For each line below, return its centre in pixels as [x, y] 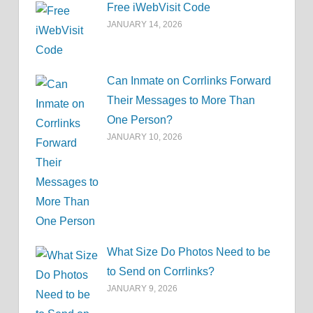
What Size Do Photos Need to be [189, 252]
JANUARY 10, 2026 [145, 137]
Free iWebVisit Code [159, 8]
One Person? [140, 120]
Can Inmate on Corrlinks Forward [189, 81]
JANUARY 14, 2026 [145, 25]
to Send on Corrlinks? [161, 271]
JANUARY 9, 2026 [143, 288]
